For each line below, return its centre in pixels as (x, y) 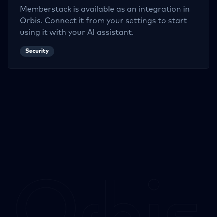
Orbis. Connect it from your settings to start (103, 21)
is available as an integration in (131, 9)
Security (37, 51)
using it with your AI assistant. (77, 32)
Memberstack (46, 9)
